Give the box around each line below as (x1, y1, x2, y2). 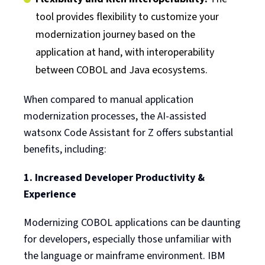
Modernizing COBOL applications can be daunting (24, 215, 241, 230)
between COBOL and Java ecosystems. (35, 62, 208, 77)
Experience (24, 186, 76, 202)
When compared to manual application (24, 92, 193, 107)
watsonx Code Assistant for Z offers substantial (24, 125, 233, 140)
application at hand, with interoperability (35, 44, 214, 60)
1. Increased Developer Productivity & (24, 170, 205, 185)
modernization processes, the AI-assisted (24, 108, 206, 124)
